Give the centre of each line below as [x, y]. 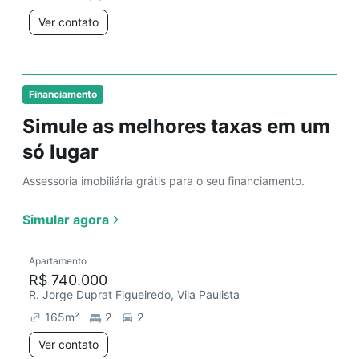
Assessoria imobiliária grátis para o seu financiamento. [163, 181]
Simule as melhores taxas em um [176, 126]
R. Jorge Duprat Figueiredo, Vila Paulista [134, 294]
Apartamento [58, 261]
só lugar [61, 152]
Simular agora [66, 220]
